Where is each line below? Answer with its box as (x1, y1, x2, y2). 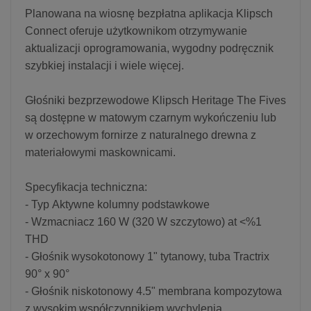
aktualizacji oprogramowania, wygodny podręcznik (25, 42, 274, 54)
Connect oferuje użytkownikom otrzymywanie (25, 24, 247, 37)
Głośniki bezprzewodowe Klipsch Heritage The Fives (25, 94, 286, 106)
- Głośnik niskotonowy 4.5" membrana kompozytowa (25, 285, 282, 297)
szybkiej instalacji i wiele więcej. (25, 59, 187, 72)
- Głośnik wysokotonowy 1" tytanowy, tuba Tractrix (25, 250, 269, 262)
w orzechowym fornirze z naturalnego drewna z (25, 128, 256, 141)
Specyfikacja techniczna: (25, 180, 147, 193)
